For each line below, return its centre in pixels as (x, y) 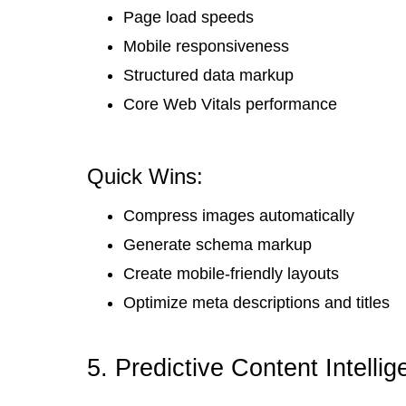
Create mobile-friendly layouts (231, 273)
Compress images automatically (239, 215)
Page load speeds (188, 17)
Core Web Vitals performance (230, 104)
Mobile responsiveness (206, 46)
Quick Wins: (145, 176)
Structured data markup (208, 75)
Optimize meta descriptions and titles (256, 302)
